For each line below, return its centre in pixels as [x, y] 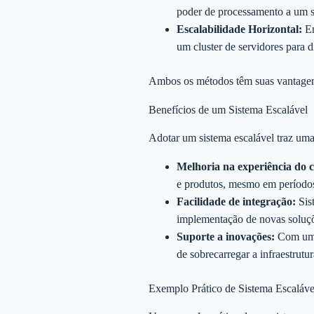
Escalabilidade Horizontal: [239, 29]
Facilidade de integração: [236, 201]
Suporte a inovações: [226, 236]
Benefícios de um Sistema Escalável [228, 109]
